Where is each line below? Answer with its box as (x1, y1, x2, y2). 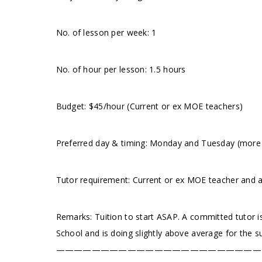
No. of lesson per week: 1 (56, 27, 157, 38)
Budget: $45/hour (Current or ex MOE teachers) (56, 101, 243, 112)
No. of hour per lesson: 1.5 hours (56, 64, 186, 75)
